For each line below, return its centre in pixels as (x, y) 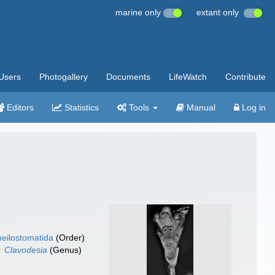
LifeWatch (188, 77)
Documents (128, 77)
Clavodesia (26, 250)
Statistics (80, 107)
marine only (139, 12)
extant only (220, 12)
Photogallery (64, 77)
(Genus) (65, 250)
